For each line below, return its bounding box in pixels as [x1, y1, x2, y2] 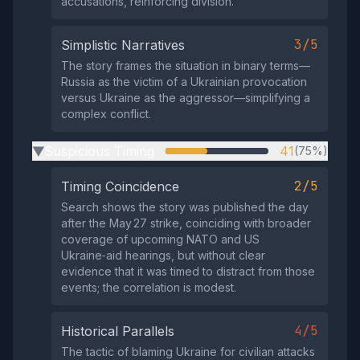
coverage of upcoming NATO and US [61, 232, 260, 247]
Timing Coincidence [61, 178, 179, 195]
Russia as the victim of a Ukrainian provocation [61, 75, 307, 89]
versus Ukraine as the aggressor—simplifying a [61, 91, 310, 105]
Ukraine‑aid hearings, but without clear [61, 248, 265, 263]
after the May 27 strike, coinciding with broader [61, 216, 311, 231]
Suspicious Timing [44, 143, 154, 160]
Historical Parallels [61, 323, 174, 340]
